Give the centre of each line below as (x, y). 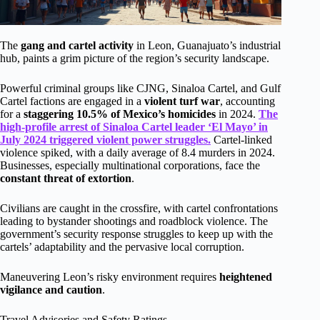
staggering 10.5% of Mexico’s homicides (120, 114)
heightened (246, 276)
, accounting (247, 101)
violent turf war (182, 101)
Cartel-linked (241, 139)
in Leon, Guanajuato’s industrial (207, 45)
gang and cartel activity (77, 45)
